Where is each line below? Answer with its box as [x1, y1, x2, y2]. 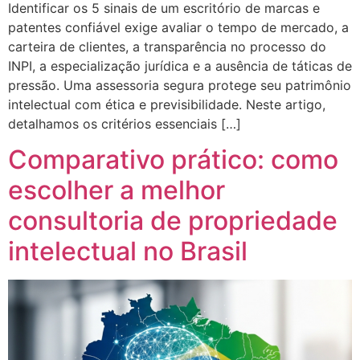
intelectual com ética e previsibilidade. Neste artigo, [8, 96, 325, 112]
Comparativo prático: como [8, 144, 338, 176]
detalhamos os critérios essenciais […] [8, 115, 241, 132]
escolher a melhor [8, 174, 225, 207]
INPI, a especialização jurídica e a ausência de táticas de [8, 57, 352, 74]
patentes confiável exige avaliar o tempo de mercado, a [8, 18, 349, 35]
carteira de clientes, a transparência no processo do [8, 38, 326, 55]
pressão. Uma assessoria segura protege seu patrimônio [8, 76, 351, 93]
